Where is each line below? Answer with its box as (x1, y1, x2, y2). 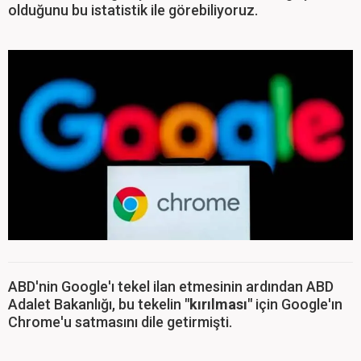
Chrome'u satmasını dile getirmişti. (8, 313, 232, 331)
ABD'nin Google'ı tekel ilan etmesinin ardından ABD (8, 278, 334, 296)
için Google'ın (252, 296, 342, 313)
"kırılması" (185, 296, 252, 313)
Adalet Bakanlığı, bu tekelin (8, 296, 185, 313)
